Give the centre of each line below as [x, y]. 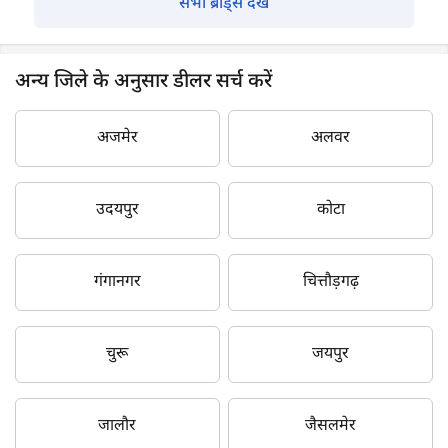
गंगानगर [117, 282]
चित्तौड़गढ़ [330, 282]
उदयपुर [117, 210]
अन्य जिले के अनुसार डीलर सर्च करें [143, 81]
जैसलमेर [331, 426]
